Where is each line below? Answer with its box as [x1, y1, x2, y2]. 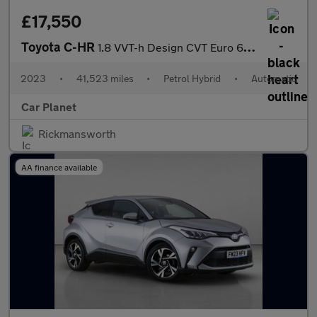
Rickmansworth [38, 127, 116, 140]
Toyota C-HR [21, 39, 98, 54]
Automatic [250, 72, 296, 84]
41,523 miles [76, 72, 134, 84]
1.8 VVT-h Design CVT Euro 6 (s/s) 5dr [98, 40, 243, 54]
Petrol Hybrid [163, 72, 221, 84]
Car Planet [21, 100, 76, 113]
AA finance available [21, 162, 97, 172]
